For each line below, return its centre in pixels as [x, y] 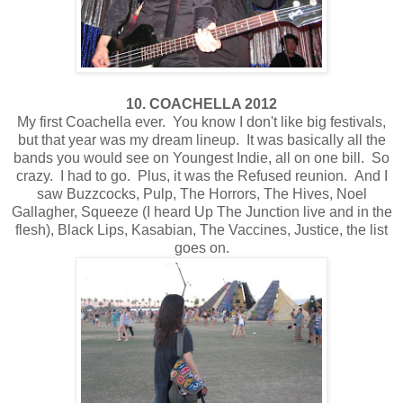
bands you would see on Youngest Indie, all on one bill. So [201, 157]
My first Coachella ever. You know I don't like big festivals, [201, 121]
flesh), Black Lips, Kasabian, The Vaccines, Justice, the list [201, 229]
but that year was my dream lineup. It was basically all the [201, 139]
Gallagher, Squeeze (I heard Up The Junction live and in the [201, 211]
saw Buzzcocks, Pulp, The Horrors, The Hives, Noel [201, 193]
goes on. [201, 247]
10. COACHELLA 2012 [201, 103]
